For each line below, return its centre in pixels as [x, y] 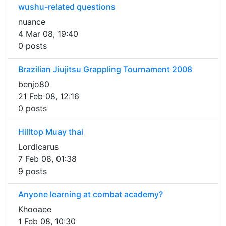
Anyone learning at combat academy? [91, 194]
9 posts [33, 171]
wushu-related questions [67, 7]
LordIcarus [38, 147]
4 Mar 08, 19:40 [48, 34]
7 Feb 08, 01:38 [47, 159]
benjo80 [34, 84]
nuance [32, 22]
